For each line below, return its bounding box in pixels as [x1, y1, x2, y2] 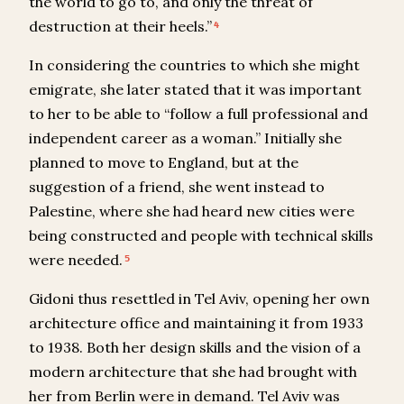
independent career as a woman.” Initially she [29, 129, 342, 148]
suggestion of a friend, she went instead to [29, 178, 325, 197]
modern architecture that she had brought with [29, 363, 357, 381]
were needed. [29, 251, 123, 270]
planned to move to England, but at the [29, 153, 298, 172]
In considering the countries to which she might [29, 56, 360, 75]
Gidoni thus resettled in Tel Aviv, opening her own [29, 289, 370, 308]
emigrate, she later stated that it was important [29, 80, 362, 99]
